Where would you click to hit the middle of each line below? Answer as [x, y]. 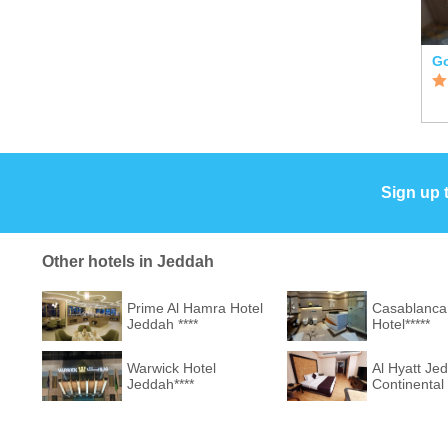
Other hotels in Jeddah [128, 261]
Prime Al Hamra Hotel [195, 307]
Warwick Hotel [171, 367]
